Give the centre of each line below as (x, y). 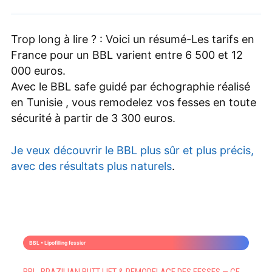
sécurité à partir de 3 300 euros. (93, 118)
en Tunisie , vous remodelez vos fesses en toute (133, 102)
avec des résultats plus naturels (91, 166)
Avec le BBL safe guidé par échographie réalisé (130, 86)
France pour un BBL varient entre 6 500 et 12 (127, 55)
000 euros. (38, 70)
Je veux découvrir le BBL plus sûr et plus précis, (132, 150)
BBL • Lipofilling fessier (57, 243)
